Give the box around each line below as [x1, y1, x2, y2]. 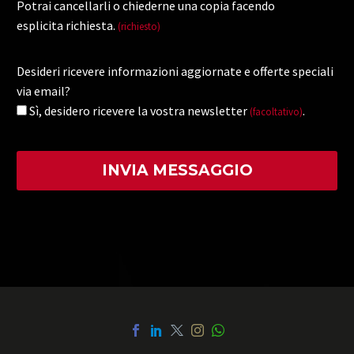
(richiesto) [118, 20, 160, 34]
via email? [17, 83, 70, 100]
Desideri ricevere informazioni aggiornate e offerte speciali [17, 63, 333, 80]
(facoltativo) [250, 105, 303, 119]
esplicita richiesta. [17, 17, 118, 34]
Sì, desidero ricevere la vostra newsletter [29, 103, 250, 119]
